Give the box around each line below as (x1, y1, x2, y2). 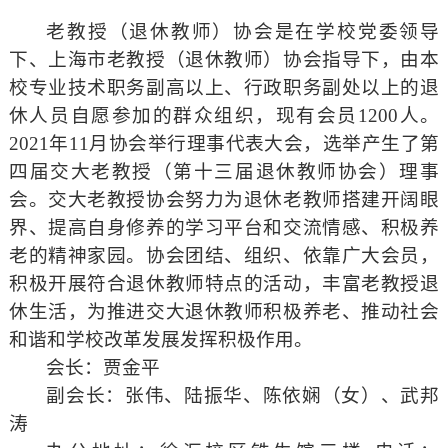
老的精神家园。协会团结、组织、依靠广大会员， (8, 245, 440, 267)
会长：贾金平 (46, 357, 161, 379)
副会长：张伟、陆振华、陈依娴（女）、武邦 (46, 385, 440, 407)
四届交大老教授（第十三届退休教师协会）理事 (8, 161, 440, 183)
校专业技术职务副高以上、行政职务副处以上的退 (8, 77, 440, 99)
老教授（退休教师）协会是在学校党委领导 (46, 21, 440, 43)
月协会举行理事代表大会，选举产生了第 (88, 133, 440, 155)
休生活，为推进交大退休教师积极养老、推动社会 (8, 301, 440, 323)
